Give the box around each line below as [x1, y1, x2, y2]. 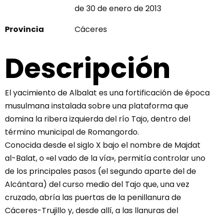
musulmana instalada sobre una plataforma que [5, 100, 188, 112]
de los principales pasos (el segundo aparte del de [5, 166, 196, 177]
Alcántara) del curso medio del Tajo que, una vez [5, 179, 189, 190]
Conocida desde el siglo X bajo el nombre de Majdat [5, 139, 201, 151]
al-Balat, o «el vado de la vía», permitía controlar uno [5, 153, 205, 164]
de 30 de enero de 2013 [75, 3, 161, 15]
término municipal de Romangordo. [5, 126, 139, 138]
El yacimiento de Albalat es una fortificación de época [5, 87, 210, 99]
